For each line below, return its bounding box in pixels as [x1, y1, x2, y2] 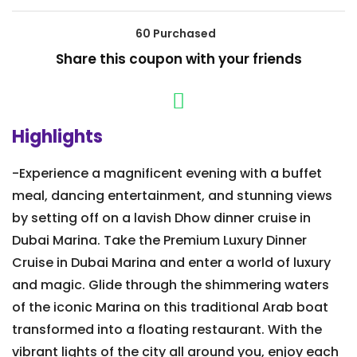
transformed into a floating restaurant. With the [12, 320, 322, 339]
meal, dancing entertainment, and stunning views [12, 186, 332, 206]
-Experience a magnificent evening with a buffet [12, 164, 322, 183]
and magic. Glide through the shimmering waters [12, 276, 329, 295]
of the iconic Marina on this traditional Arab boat [12, 298, 328, 317]
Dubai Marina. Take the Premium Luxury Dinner [12, 231, 307, 250]
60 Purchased [135, 25, 216, 42]
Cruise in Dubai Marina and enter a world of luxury [12, 253, 331, 273]
